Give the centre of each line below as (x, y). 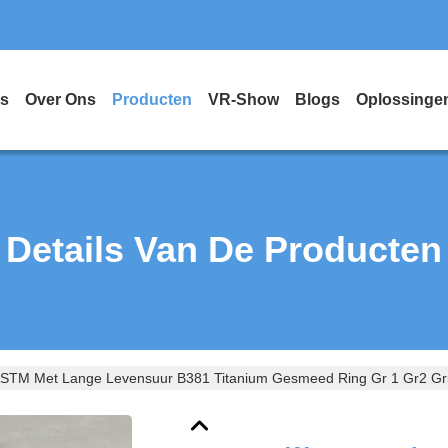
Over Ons (60, 99)
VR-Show (243, 99)
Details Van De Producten (224, 249)
